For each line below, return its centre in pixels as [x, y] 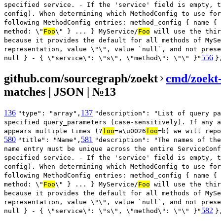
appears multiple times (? [53, 131]
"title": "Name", [49, 140]
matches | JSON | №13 [60, 92]
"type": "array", [49, 113]
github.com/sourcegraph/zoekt [81, 78]
